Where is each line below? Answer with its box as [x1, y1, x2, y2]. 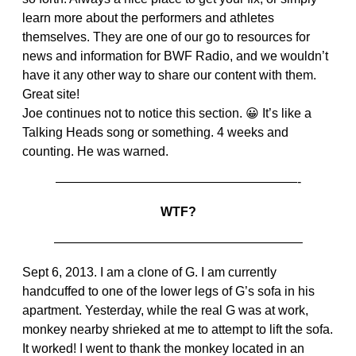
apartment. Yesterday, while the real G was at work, [22, 304, 308, 318]
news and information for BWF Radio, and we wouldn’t [22, 49, 328, 64]
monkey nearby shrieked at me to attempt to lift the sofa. [22, 323, 333, 337]
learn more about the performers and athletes [22, 11, 274, 25]
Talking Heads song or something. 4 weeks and [22, 126, 288, 140]
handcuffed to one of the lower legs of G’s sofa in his [22, 284, 315, 299]
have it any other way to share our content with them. [22, 68, 316, 83]
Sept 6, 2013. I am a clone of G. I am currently [22, 265, 277, 280]
